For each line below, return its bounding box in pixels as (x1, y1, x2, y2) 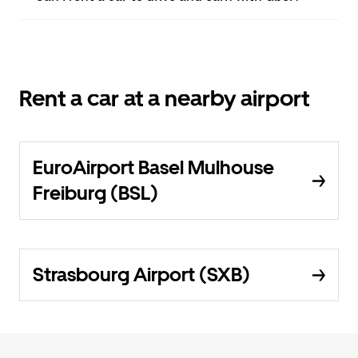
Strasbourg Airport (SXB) (33, 263, 250, 286)
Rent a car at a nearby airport (19, 85, 309, 112)
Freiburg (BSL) (33, 181, 158, 205)
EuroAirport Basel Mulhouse (33, 156, 274, 179)
